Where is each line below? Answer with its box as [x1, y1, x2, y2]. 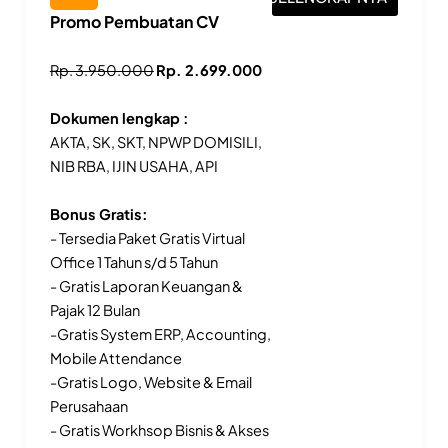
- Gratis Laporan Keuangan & [49, 276, 243, 295]
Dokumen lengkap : [49, 108, 189, 127]
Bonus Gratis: [49, 204, 148, 223]
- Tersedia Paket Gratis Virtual [49, 228, 245, 247]
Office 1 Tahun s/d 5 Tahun [49, 252, 218, 271]
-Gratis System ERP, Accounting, [49, 324, 271, 343]
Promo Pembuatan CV [49, 10, 219, 32]
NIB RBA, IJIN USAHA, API [49, 156, 218, 175]
